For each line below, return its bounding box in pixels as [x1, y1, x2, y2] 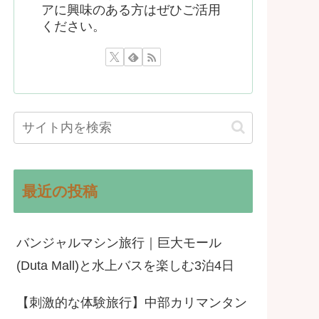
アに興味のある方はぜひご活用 [41, 2, 221, 17]
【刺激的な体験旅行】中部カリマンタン [16, 295, 247, 310]
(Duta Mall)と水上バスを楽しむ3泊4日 [16, 258, 234, 273]
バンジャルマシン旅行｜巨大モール [16, 235, 221, 250]
